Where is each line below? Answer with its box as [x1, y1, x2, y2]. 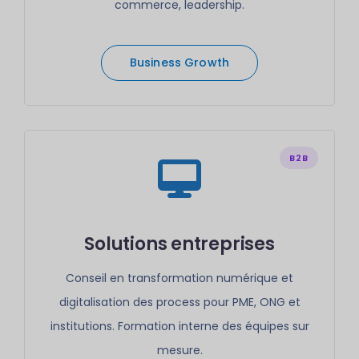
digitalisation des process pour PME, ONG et [58, 294, 301, 310]
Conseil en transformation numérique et [66, 270, 293, 286]
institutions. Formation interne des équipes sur [50, 318, 309, 334]
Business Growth [129, 54, 230, 71]
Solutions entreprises [84, 232, 275, 256]
